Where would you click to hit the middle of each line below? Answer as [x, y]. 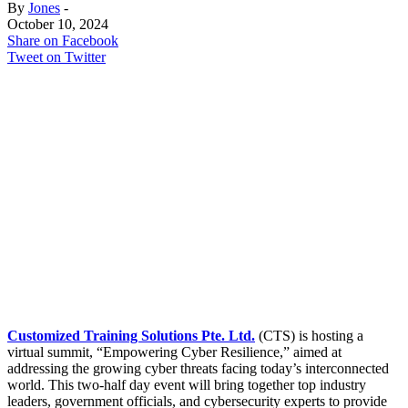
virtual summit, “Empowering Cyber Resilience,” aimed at [174, 352]
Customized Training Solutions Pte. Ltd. [131, 335]
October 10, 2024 [58, 24]
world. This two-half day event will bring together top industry [187, 384]
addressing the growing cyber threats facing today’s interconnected [198, 368]
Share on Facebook [63, 40]
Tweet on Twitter [56, 56]
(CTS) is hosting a [309, 335]
